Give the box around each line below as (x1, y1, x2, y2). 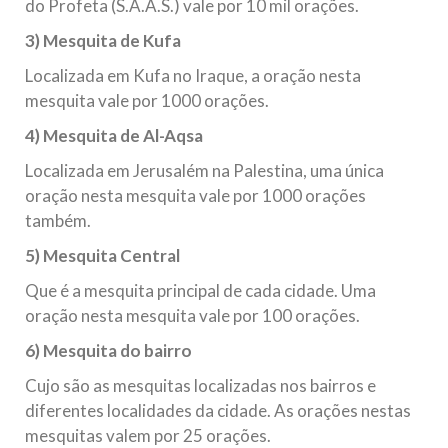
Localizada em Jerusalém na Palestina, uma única (25, 160, 384, 181)
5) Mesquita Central (25, 245, 180, 266)
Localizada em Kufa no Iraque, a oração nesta (25, 65, 361, 86)
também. (25, 210, 91, 231)
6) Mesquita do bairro (25, 340, 192, 361)
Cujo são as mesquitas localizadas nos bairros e (25, 375, 376, 396)
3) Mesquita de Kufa (25, 30, 181, 51)
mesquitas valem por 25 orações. (25, 425, 271, 446)
